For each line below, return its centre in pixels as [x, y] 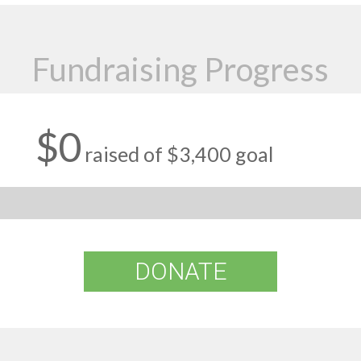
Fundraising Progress [180, 70]
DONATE [180, 271]
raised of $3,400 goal [178, 154]
